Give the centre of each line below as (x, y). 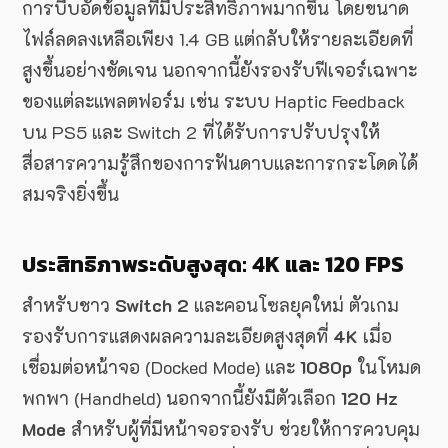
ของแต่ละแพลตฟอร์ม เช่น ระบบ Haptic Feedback (213, 101)
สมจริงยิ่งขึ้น (70, 194)
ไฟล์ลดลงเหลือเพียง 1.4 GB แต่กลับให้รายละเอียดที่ (217, 39)
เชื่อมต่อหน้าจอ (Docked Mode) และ (161, 367)
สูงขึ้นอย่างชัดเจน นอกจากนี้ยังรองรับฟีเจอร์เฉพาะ (219, 70)
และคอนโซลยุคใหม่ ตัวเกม (294, 305)
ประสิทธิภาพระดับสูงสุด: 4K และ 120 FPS (213, 265)
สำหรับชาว (68, 305)
